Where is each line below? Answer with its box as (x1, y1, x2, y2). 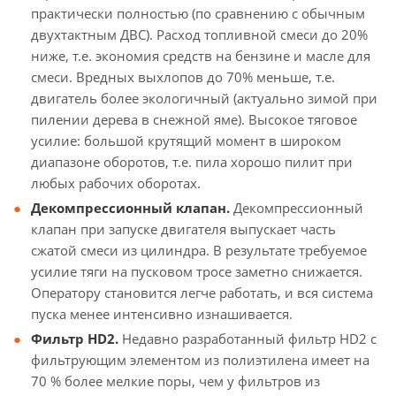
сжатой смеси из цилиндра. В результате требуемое (31, 241, 367, 259)
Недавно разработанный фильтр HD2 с (122, 330, 377, 347)
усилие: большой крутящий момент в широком (31, 132, 341, 149)
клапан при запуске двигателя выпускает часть (31, 220, 336, 238)
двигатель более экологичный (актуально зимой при (31, 89, 377, 107)
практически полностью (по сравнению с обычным (31, 4, 365, 22)
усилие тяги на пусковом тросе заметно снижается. (31, 263, 362, 280)
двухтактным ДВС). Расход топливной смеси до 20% (31, 26, 368, 43)
